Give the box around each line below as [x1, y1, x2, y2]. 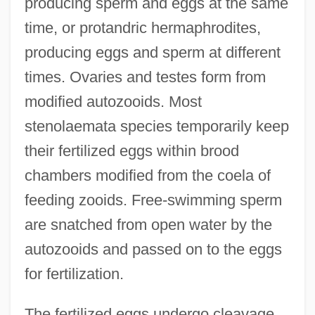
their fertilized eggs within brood [24, 141, 239, 160]
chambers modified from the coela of [24, 166, 271, 184]
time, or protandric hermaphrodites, [24, 18, 261, 37]
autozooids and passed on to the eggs [24, 240, 282, 258]
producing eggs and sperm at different [24, 43, 281, 61]
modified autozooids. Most [24, 92, 202, 110]
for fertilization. [24, 264, 124, 283]
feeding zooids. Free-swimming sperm [24, 191, 282, 209]
